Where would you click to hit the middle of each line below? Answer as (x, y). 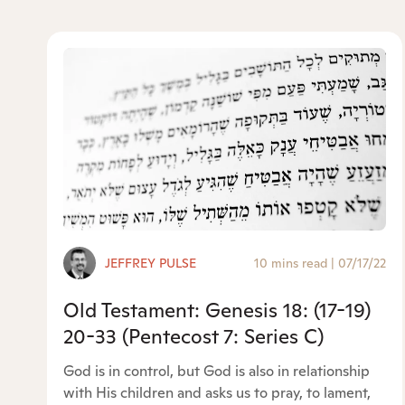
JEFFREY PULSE (151, 264)
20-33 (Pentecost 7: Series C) (193, 337)
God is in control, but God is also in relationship (217, 372)
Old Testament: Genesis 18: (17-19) (217, 311)
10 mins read (291, 264)
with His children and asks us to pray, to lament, (217, 393)
